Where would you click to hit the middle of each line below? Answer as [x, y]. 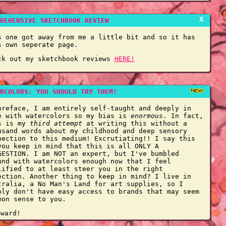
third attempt [56, 123]
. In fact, [183, 116]
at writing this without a [135, 123]
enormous [147, 116]
